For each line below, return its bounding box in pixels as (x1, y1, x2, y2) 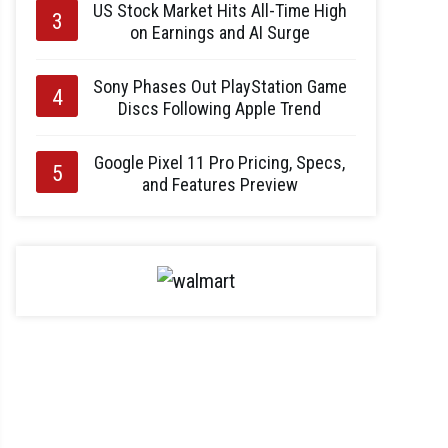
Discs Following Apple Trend (118, 98, 321, 119)
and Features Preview (141, 174, 298, 195)
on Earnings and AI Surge (129, 22, 310, 43)
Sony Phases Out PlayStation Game (92, 76, 347, 97)
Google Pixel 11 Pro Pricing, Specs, (94, 152, 345, 173)
